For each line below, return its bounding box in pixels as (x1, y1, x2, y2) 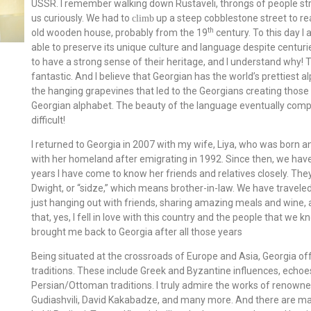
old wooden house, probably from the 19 (31, 27, 208, 39)
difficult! (31, 115, 66, 126)
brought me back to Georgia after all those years (31, 226, 243, 238)
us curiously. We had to (31, 12, 133, 24)
